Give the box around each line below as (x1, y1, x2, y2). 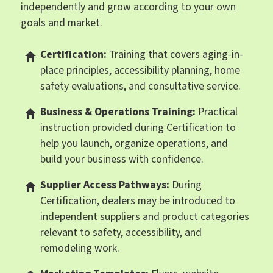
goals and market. (21, 15, 103, 30)
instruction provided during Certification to (40, 119, 236, 135)
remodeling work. (40, 240, 120, 256)
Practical (196, 104, 238, 119)
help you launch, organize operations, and (40, 135, 229, 151)
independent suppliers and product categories (40, 208, 250, 224)
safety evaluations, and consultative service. (40, 78, 241, 94)
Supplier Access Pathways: (40, 177, 170, 193)
